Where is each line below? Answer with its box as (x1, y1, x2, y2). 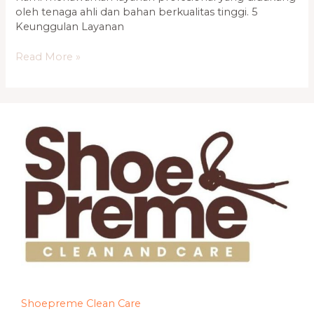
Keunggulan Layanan (15, 20, 125, 33)
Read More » (15, 50, 81, 63)
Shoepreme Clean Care (21, 297, 141, 310)
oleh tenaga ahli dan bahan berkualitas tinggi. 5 (15, 5, 259, 18)
